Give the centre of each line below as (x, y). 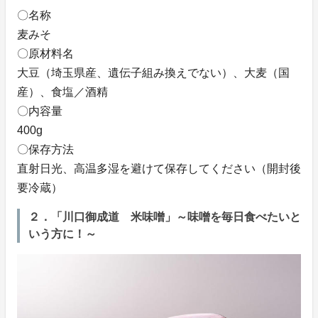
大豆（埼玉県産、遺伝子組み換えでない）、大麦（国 (153, 72)
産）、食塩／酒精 (62, 92)
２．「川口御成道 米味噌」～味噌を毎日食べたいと (165, 216)
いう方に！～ (62, 234)
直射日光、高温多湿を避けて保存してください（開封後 (159, 168)
